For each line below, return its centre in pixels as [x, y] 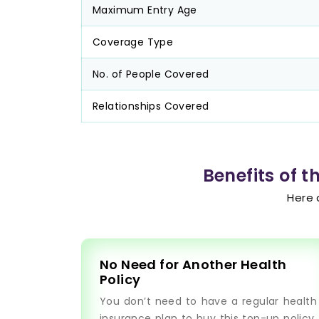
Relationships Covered [151, 106]
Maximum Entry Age [145, 10]
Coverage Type [133, 42]
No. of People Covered [151, 74]
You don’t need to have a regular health [208, 301]
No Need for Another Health [193, 265]
